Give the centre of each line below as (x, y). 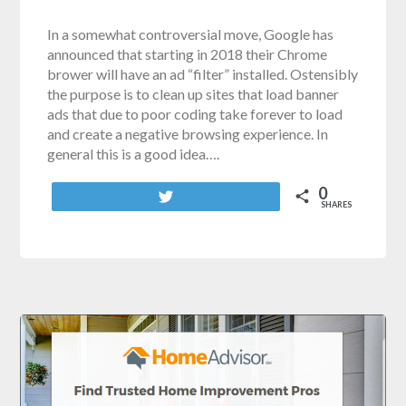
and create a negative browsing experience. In (188, 133)
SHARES (336, 204)
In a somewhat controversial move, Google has (191, 34)
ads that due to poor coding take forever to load (195, 113)
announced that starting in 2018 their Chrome (188, 53)
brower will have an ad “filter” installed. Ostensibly (203, 73)
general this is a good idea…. (134, 153)
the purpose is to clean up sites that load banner (193, 93)
